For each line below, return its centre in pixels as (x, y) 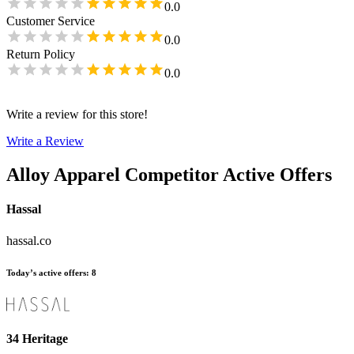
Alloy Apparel (63, 175)
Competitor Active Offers (228, 175)
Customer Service (51, 21)
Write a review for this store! (77, 115)
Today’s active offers (46, 272)
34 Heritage (37, 338)
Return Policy (41, 55)
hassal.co (29, 240)
